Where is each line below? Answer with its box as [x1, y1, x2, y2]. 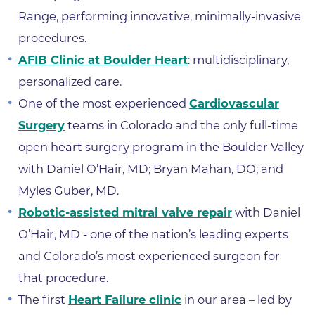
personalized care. [18, 74, 122, 89]
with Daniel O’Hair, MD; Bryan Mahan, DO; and [18, 161, 283, 176]
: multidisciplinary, [187, 52, 289, 67]
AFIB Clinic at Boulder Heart [18, 52, 188, 67]
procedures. [18, 30, 89, 45]
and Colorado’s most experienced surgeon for [18, 248, 280, 263]
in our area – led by [181, 292, 292, 307]
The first [18, 292, 68, 307]
